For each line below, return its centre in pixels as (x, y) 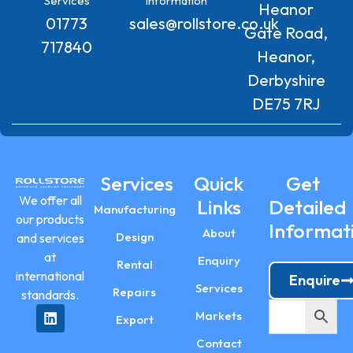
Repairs (134, 292)
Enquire (315, 280)
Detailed (307, 207)
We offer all (50, 200)
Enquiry (219, 260)
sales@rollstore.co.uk (204, 23)
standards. (50, 294)
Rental (134, 264)
